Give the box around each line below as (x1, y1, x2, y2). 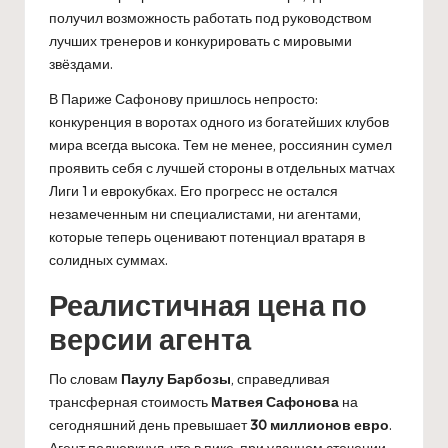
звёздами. (49, 54, 113, 73)
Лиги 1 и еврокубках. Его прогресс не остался (49, 181, 338, 200)
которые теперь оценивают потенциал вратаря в (49, 227, 365, 246)
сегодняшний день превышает (49, 415, 250, 434)
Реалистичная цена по (49, 286, 367, 323)
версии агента (49, 320, 251, 357)
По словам (49, 369, 121, 388)
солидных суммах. (49, 250, 168, 269)
